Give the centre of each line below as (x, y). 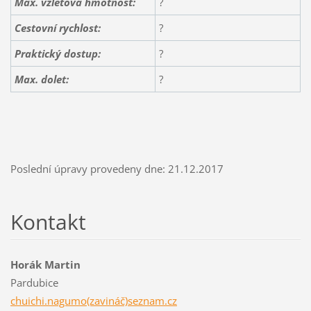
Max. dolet (40, 79)
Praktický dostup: (57, 54)
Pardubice (34, 282)
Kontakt (48, 221)
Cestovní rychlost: (57, 28)
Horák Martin (45, 264)
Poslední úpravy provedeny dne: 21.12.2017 (117, 168)
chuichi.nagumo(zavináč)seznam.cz (93, 300)
